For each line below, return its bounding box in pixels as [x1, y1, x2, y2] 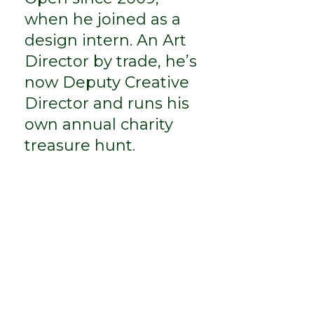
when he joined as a [24, 9, 181, 29]
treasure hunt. [24, 135, 135, 155]
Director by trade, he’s [24, 51, 197, 71]
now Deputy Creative [24, 72, 189, 92]
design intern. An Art [24, 30, 186, 50]
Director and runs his [24, 93, 189, 113]
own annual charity [24, 114, 173, 134]
